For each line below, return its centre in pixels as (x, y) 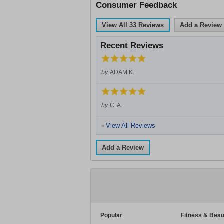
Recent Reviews (132, 46)
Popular (111, 215)
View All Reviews (131, 126)
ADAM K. (122, 72)
